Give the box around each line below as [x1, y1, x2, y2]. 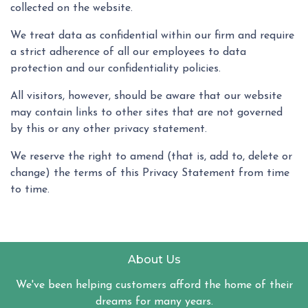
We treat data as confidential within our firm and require [10, 30, 294, 42]
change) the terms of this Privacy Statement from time [10, 168, 289, 179]
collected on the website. [10, 3, 133, 14]
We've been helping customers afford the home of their [15, 280, 293, 291]
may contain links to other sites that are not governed [10, 107, 283, 119]
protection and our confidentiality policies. [10, 63, 221, 75]
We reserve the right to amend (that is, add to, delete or [10, 151, 292, 163]
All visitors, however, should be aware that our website [10, 91, 282, 102]
